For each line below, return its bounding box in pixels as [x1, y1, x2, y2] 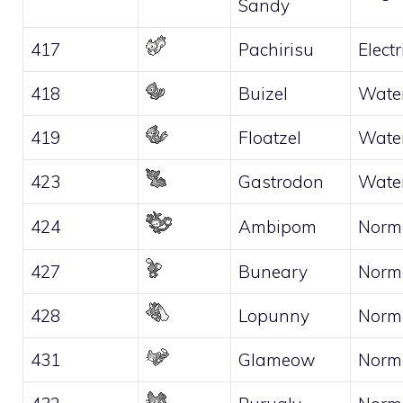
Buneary [238, 260, 308, 282]
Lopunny [238, 304, 309, 327]
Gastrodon [238, 170, 324, 193]
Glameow [238, 348, 315, 371]
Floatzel [238, 126, 301, 148]
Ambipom [238, 215, 317, 237]
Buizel [238, 82, 288, 104]
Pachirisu [238, 38, 314, 60]
